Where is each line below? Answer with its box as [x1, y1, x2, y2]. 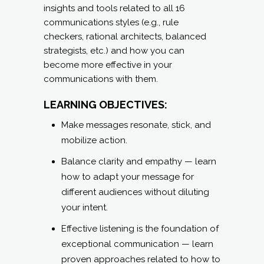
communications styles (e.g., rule [44, 17, 179, 28]
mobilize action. [61, 135, 127, 146]
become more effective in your [44, 60, 172, 71]
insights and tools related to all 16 [44, 3, 185, 14]
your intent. [61, 202, 108, 213]
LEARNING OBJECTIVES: [44, 98, 167, 111]
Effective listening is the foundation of [61, 223, 219, 235]
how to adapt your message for [61, 171, 194, 183]
